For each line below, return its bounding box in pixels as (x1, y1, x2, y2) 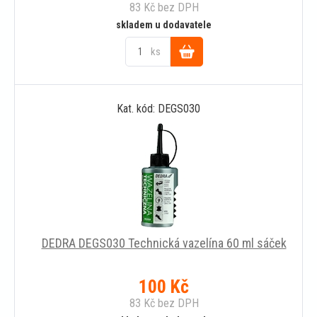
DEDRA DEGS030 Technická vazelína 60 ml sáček (41, 235, 287, 250)
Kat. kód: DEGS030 (117, 101, 200, 115)
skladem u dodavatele (116, 18, 212, 30)
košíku (170, 103, 203, 118)
